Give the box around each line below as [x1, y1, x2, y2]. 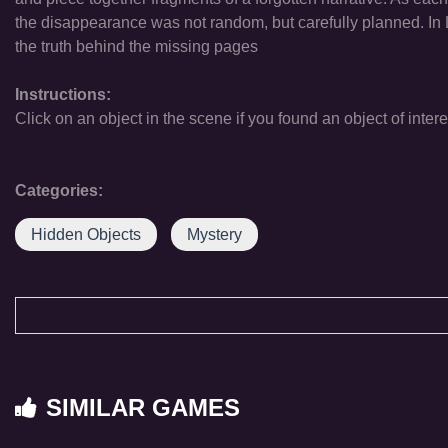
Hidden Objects [31, 226, 141, 243]
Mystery [187, 226, 242, 243]
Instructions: [15, 86, 111, 103]
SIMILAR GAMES [46, 394, 240, 421]
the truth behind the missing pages [15, 38, 258, 55]
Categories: [15, 182, 103, 199]
